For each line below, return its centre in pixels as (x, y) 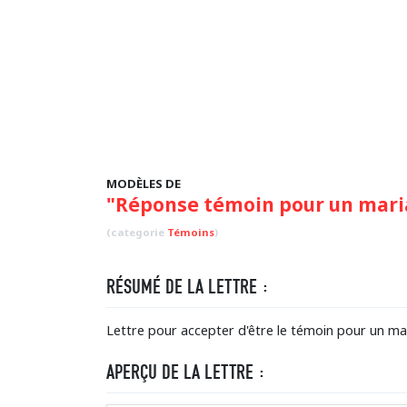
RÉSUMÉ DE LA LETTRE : (188, 287)
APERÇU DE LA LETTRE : (186, 372)
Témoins (191, 232)
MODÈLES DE (144, 184)
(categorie (137, 232)
